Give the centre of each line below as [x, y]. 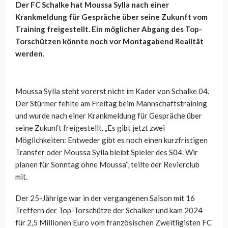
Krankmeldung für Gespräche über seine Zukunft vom [111, 17]
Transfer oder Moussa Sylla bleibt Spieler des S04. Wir [107, 152]
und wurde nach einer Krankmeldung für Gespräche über [109, 116]
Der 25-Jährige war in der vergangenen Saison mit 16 [105, 198]
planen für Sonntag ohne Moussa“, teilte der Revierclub [107, 165]
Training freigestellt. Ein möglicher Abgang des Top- [109, 29]
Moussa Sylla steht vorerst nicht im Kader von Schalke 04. [112, 91]
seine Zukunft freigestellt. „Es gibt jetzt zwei [90, 128]
